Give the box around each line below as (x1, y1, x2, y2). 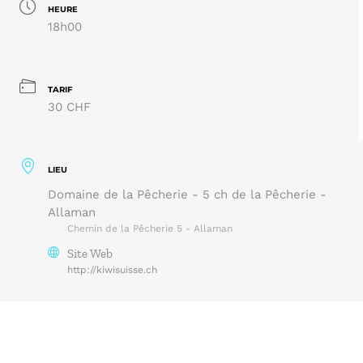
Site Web (67, 246, 113, 261)
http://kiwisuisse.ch (67, 263, 157, 275)
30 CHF (48, 100, 91, 115)
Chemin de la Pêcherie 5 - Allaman (67, 222, 233, 234)
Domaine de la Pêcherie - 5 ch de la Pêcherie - (48, 186, 327, 202)
